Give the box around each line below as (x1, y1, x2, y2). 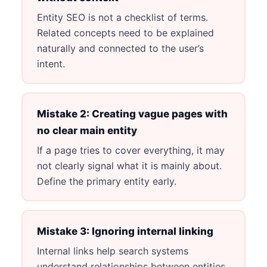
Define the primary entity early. (36, 175, 176, 187)
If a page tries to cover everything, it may (36, 144, 225, 156)
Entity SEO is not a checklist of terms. (36, 11, 208, 23)
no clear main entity (36, 124, 137, 136)
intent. (36, 57, 65, 70)
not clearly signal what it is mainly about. (36, 159, 222, 172)
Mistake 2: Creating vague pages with (36, 107, 228, 120)
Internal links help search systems (36, 244, 188, 257)
